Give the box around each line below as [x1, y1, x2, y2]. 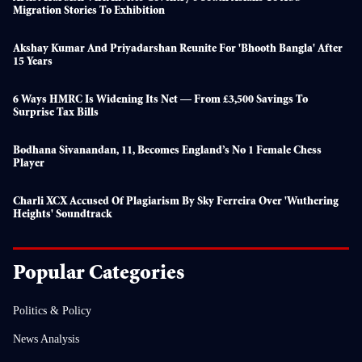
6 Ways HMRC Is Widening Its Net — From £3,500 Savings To [13, 94, 308, 106]
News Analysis [13, 332, 79, 345]
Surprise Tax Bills [13, 107, 99, 119]
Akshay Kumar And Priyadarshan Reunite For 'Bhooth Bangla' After [13, 43, 343, 55]
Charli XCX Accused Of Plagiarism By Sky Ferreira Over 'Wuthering [13, 196, 339, 208]
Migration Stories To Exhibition [13, 5, 165, 17]
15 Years [13, 56, 53, 68]
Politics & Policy [13, 304, 91, 317]
